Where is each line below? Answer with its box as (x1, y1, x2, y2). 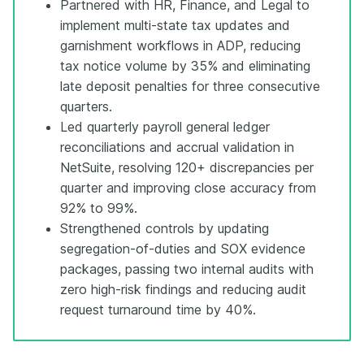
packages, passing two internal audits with (60, 260, 314, 277)
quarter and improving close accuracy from (60, 179, 316, 196)
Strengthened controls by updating (60, 219, 269, 236)
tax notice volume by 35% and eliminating (60, 57, 310, 74)
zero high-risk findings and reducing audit (60, 280, 306, 297)
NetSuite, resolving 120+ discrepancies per (60, 158, 314, 175)
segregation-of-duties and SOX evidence (60, 240, 305, 257)
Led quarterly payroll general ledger (60, 118, 270, 135)
